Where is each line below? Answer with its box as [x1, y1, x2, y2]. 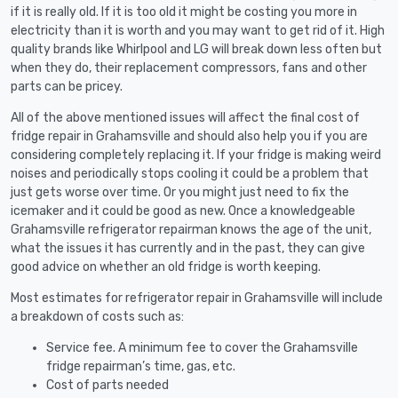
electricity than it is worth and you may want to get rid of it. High [11, 22, 385, 38]
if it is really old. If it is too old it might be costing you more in [11, 4, 357, 20]
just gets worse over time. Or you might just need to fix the [11, 184, 349, 200]
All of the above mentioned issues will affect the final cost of [11, 109, 360, 125]
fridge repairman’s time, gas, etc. [46, 358, 235, 374]
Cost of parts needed [46, 377, 169, 393]
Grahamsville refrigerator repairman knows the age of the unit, [11, 221, 371, 237]
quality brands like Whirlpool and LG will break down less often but [11, 41, 382, 57]
